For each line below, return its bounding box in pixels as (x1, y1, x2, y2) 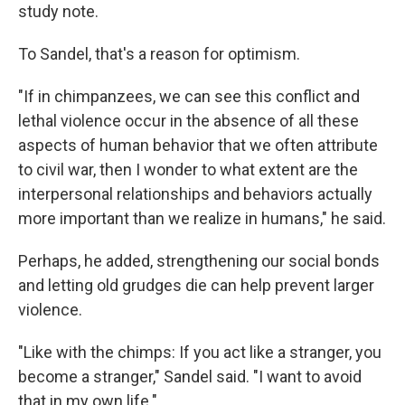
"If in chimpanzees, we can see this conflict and (18, 87, 360, 106)
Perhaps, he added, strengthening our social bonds (18, 251, 380, 270)
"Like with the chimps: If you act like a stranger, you (18, 343, 381, 362)
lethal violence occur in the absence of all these (18, 111, 359, 130)
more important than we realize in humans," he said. (18, 209, 386, 228)
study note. (18, 2, 99, 21)
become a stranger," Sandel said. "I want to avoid (18, 367, 362, 386)
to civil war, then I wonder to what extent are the (18, 160, 358, 179)
